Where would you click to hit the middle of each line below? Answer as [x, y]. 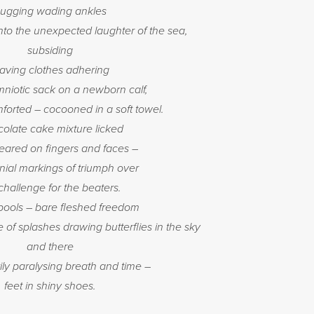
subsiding [50, 50]
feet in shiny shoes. [50, 286]
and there [50, 247]
